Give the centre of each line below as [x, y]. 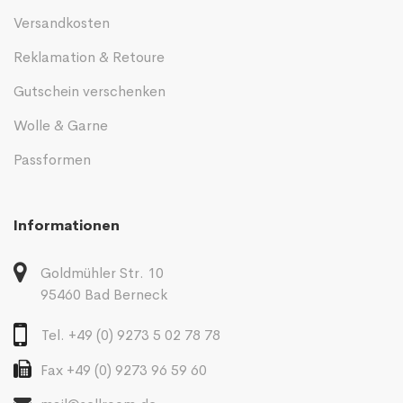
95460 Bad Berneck [104, 294]
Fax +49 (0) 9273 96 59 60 [124, 370]
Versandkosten [62, 22]
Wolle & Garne [61, 125]
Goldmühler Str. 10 [102, 273]
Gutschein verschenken [90, 91]
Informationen [67, 225]
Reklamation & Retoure [89, 57]
